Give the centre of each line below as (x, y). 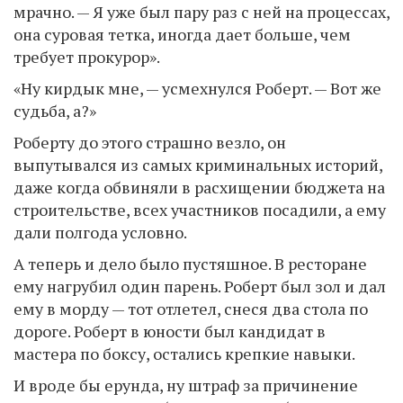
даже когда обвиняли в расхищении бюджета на (199, 187)
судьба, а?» (55, 111)
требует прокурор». (87, 57)
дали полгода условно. (100, 232)
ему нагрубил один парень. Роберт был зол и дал (200, 286)
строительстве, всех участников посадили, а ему (200, 210)
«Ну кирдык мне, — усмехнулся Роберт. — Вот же (197, 88)
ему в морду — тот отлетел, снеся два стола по (191, 309)
